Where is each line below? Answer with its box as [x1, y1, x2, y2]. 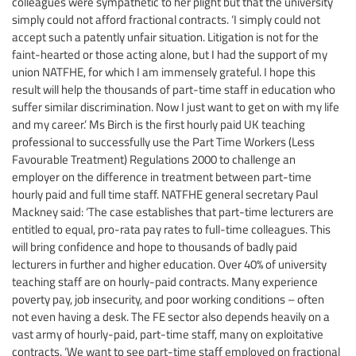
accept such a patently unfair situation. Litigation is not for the [12, 28, 319, 44]
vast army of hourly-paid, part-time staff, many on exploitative [12, 325, 323, 342]
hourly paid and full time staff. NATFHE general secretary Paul [12, 185, 318, 202]
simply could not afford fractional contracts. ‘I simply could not [12, 10, 320, 27]
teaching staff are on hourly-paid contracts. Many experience [12, 273, 318, 289]
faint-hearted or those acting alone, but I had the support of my [12, 45, 327, 62]
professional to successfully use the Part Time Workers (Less [12, 133, 315, 149]
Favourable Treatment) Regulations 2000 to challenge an [12, 150, 296, 167]
